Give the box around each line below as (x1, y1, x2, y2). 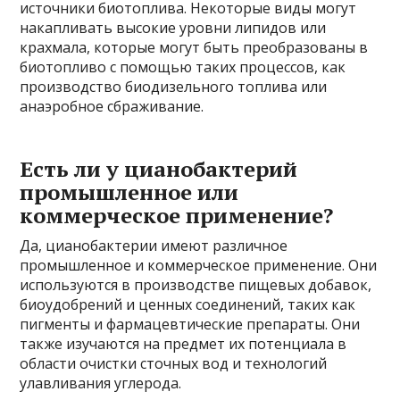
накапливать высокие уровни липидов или (20, 18, 327, 37)
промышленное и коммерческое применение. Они (20, 255, 378, 275)
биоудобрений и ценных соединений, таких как (20, 295, 356, 314)
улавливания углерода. (20, 373, 182, 393)
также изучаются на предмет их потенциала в (20, 334, 347, 354)
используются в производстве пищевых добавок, (20, 275, 372, 295)
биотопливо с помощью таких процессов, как (20, 57, 346, 77)
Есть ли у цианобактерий (20, 154, 298, 183)
